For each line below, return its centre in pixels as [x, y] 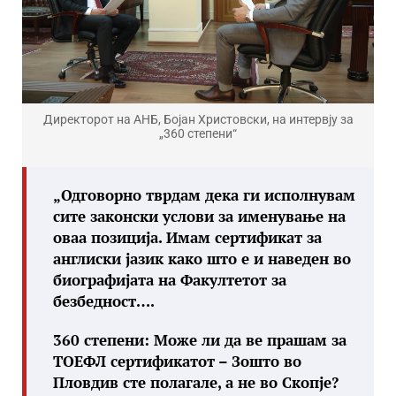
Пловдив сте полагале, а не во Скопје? [196, 382]
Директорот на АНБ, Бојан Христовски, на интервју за [198, 119]
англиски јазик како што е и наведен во [202, 258]
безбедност [95, 301]
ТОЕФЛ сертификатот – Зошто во [177, 361]
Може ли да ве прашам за [248, 339]
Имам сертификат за [244, 237]
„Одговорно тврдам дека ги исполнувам [204, 194]
